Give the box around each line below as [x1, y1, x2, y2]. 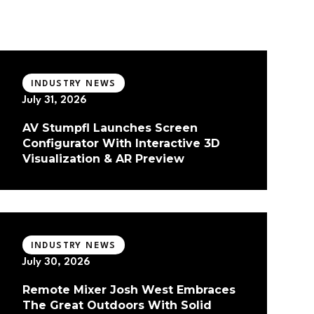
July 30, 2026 [22, 257, 90, 268]
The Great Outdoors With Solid [22, 299, 212, 313]
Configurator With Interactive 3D [22, 137, 220, 151]
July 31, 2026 [22, 95, 87, 107]
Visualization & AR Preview [22, 152, 184, 166]
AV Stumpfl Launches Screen [22, 121, 198, 135]
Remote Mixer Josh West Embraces [22, 283, 235, 297]
